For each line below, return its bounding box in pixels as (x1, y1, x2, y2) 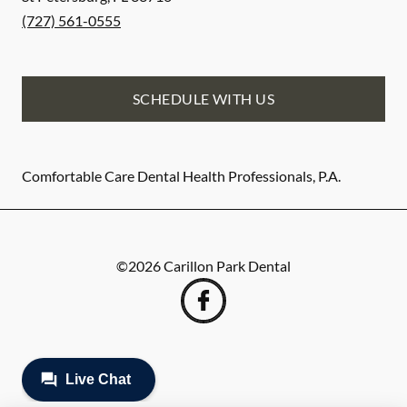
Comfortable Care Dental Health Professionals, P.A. (22, 167, 341, 184)
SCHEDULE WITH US (132, 90, 275, 107)
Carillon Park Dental (164, 257, 291, 274)
